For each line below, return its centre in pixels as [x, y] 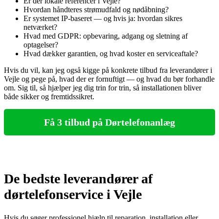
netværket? [40, 27]
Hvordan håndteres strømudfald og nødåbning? [96, 10]
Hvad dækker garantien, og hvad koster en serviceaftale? [111, 54]
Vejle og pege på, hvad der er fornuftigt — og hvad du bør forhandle [109, 79]
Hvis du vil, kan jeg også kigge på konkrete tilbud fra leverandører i [108, 70]
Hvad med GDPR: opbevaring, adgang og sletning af [106, 36]
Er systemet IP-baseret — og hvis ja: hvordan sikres [103, 19]
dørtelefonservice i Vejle [73, 195]
